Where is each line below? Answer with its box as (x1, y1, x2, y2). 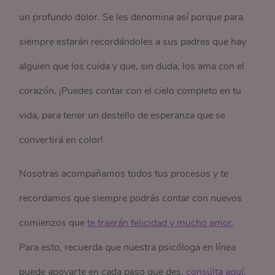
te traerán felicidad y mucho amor (87, 215, 233, 230)
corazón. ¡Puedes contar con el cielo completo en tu (19, 83, 242, 98)
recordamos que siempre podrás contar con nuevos (19, 191, 242, 205)
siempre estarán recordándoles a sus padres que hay (19, 34, 247, 48)
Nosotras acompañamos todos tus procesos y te (19, 166, 229, 180)
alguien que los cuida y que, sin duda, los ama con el (19, 59, 245, 73)
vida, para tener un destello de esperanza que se (19, 108, 226, 122)
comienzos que (19, 215, 88, 230)
